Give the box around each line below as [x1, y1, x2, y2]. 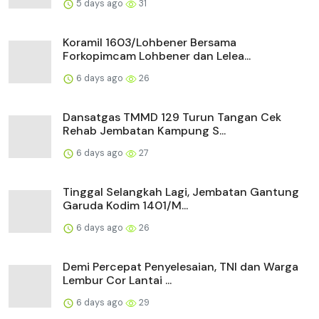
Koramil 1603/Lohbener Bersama [63, 35, 236, 51]
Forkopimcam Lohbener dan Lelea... [63, 48, 251, 64]
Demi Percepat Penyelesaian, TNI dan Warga [63, 259, 298, 275]
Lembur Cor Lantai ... [63, 273, 172, 288]
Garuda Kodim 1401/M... [63, 198, 188, 214]
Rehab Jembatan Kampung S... [63, 123, 226, 139]
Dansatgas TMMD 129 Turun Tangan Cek [63, 110, 281, 125]
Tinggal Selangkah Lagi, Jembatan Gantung [63, 184, 299, 200]
